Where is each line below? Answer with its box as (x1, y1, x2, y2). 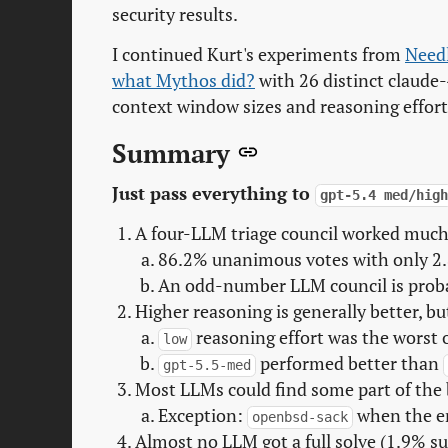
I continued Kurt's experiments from (112, 43, 405, 67)
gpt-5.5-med (162, 356, 251, 373)
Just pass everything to (112, 181, 315, 205)
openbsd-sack (251, 408, 348, 425)
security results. (112, 3, 238, 27)
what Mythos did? (112, 69, 255, 93)
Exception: (157, 403, 247, 427)
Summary (112, 136, 237, 172)
